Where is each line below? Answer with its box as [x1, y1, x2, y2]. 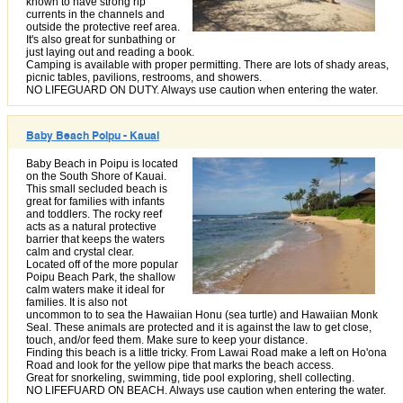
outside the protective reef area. [26, 20, 180, 33]
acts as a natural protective [26, 219, 157, 233]
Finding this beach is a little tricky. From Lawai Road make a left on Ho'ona [26, 345, 387, 359]
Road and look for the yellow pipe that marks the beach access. [26, 358, 334, 372]
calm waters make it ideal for [26, 282, 165, 296]
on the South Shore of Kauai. [26, 169, 166, 183]
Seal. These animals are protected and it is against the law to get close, [26, 320, 372, 334]
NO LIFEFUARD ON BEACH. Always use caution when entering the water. [26, 383, 386, 397]
